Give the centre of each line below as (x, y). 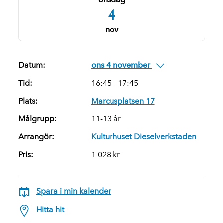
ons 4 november (121, 65)
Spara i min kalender (74, 191)
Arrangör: (36, 137)
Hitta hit (50, 210)
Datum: (32, 65)
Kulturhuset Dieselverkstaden (143, 137)
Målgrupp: (38, 119)
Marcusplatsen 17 (123, 101)
